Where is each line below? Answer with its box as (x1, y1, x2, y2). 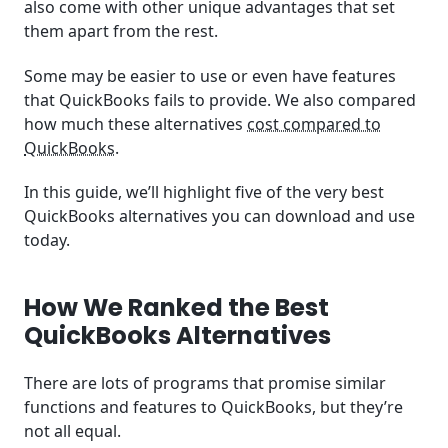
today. (24, 229, 74, 252)
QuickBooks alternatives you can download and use (24, 205, 415, 228)
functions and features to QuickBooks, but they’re (24, 395, 403, 418)
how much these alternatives (24, 112, 247, 135)
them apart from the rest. (24, 19, 222, 42)
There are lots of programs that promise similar (24, 371, 386, 394)
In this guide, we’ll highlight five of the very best (24, 181, 384, 204)
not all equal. (24, 419, 125, 442)
